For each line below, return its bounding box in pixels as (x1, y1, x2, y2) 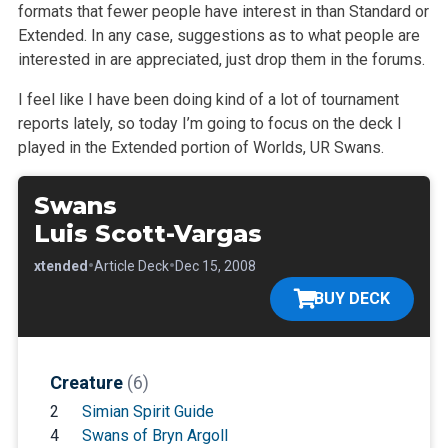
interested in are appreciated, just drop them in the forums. (17, 49, 425, 69)
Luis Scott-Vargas (33, 218, 262, 248)
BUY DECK (314, 288, 391, 308)
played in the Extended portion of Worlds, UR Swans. (17, 137, 384, 157)
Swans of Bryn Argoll (81, 425, 228, 445)
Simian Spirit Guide (81, 401, 214, 421)
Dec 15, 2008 (174, 257, 256, 274)
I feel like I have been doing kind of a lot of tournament (17, 89, 399, 109)
